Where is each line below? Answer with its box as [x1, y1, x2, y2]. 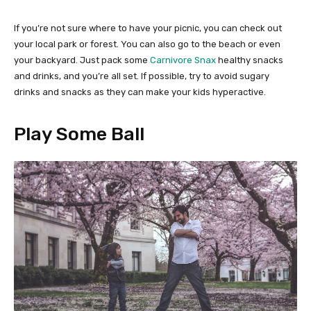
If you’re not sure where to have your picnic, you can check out [14, 23, 282, 34]
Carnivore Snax [150, 55, 216, 66]
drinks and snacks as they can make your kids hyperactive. [14, 87, 266, 98]
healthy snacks [216, 55, 283, 66]
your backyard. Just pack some [14, 55, 150, 66]
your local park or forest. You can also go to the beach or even [14, 39, 280, 50]
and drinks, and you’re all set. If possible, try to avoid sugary [14, 71, 269, 82]
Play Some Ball [14, 123, 144, 146]
